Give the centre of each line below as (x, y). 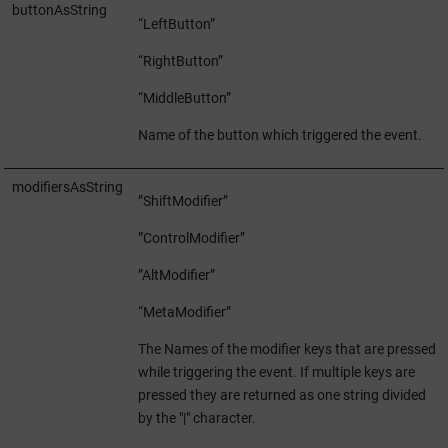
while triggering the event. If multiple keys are (276, 372)
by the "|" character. (196, 418)
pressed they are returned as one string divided (281, 395)
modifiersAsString (67, 187)
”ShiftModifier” (182, 201)
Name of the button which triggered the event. (279, 135)
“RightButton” (180, 61)
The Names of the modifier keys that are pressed (286, 349)
